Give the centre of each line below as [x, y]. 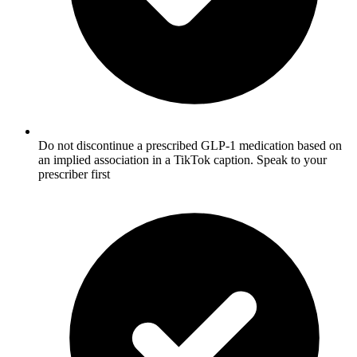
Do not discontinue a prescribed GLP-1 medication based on [190, 145]
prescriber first [74, 174]
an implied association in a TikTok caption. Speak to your [182, 159]
